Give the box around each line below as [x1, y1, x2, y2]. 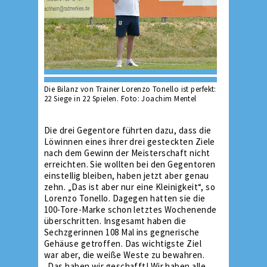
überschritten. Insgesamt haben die [44, 215, 187, 226]
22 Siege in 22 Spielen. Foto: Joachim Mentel [44, 93, 197, 104]
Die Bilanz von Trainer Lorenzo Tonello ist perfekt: [44, 83, 216, 94]
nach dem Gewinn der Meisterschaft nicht [44, 147, 210, 159]
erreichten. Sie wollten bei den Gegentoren [44, 158, 216, 170]
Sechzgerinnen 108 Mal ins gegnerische [44, 226, 200, 238]
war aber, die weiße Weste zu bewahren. [44, 249, 205, 260]
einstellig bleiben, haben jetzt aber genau [44, 169, 209, 181]
